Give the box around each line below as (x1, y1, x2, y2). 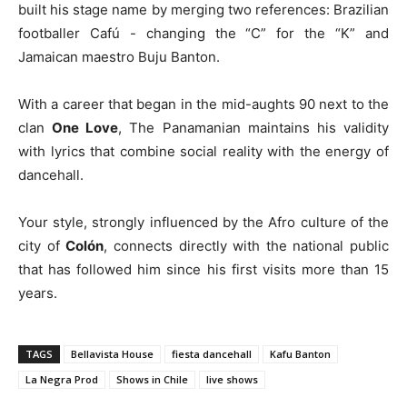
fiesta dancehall (172, 346, 252, 361)
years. (18, 283, 57, 302)
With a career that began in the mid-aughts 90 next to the (18, 94, 389, 113)
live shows (206, 372, 258, 386)
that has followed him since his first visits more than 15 (18, 260, 389, 278)
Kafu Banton (270, 346, 331, 361)
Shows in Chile (116, 372, 188, 386)
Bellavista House (71, 346, 154, 361)
